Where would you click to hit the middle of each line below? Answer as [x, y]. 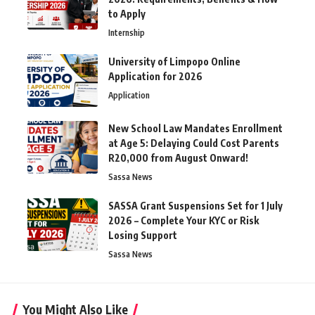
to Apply [127, 14]
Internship [127, 33]
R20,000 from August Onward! [178, 158]
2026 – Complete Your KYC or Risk [184, 221]
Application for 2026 [155, 77]
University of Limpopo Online [174, 62]
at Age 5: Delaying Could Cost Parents [194, 143]
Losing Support [143, 236]
